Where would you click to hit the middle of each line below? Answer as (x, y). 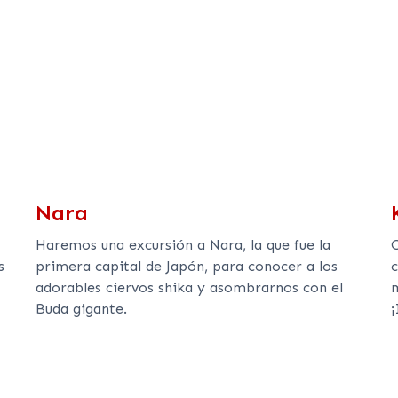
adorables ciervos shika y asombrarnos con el (189, 288)
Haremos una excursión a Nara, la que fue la (183, 245)
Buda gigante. (81, 309)
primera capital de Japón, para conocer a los (186, 267)
